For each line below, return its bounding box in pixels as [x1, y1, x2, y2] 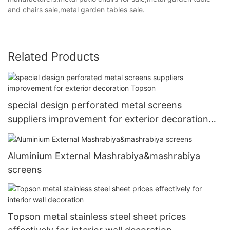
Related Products [8, 49, 100, 63]
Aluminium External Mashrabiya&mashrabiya [8, 150, 200, 161]
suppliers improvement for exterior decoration [8, 113, 208, 124]
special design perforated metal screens [8, 99, 182, 110]
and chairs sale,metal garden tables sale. [8, 5, 145, 14]
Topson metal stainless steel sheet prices [8, 211, 186, 222]
